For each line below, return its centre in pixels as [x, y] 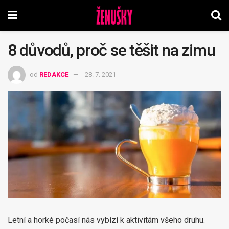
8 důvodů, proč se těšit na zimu [111, 50]
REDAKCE [54, 74]
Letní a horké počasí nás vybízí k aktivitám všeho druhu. [106, 220]
